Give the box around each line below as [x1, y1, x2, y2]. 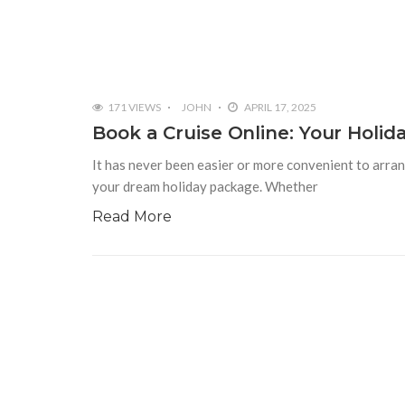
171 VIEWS [108, 100, 161, 115]
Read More [92, 208, 172, 226]
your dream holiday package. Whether [92, 178, 318, 195]
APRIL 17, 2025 [242, 100, 316, 115]
